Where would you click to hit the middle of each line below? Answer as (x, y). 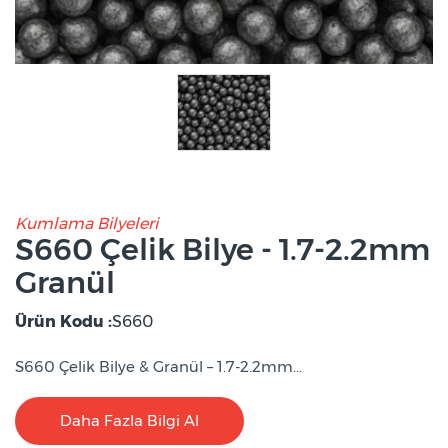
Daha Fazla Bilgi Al (129, 421)
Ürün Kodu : (63, 322)
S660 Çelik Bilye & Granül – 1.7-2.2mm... (158, 367)
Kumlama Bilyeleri (86, 224)
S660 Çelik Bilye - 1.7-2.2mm (222, 250)
